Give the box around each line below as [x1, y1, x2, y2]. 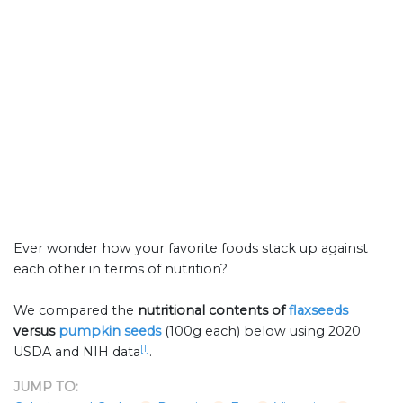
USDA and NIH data [13, 344, 140, 361]
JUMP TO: [13, 379, 78, 396]
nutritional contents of [138, 302, 289, 319]
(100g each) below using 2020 [165, 323, 361, 340]
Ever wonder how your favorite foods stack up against [13, 240, 368, 257]
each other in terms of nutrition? [13, 261, 228, 278]
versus [13, 323, 58, 340]
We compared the [13, 302, 138, 319]
